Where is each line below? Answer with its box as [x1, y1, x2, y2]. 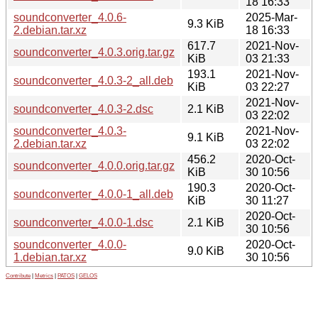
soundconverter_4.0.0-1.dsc [13, 216, 153, 229]
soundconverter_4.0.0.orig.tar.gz [13, 159, 175, 172]
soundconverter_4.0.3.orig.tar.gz [13, 45, 175, 58]
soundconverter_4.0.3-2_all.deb [13, 74, 173, 87]
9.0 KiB [187, 244, 224, 257]
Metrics [35, 272, 53, 279]
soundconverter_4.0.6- [13, 11, 126, 23]
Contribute [6, 272, 31, 279]
